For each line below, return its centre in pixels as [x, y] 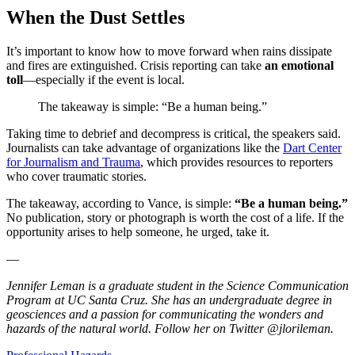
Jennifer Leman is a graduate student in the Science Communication [177, 285]
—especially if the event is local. [104, 79]
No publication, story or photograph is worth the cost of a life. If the [175, 217]
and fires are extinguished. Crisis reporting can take [136, 65]
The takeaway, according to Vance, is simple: [120, 203]
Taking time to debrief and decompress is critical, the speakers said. [174, 133]
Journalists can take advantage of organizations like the [145, 147]
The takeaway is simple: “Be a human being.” [153, 106]
